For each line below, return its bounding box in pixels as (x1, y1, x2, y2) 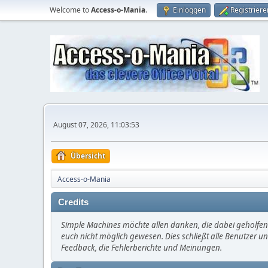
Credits (58, 197, 89, 207)
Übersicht (71, 151, 105, 161)
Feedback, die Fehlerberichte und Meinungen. (61, 242, 222, 253)
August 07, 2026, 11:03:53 (53, 119, 139, 130)
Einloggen (173, 5, 206, 15)
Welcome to (50, 5, 91, 15)
